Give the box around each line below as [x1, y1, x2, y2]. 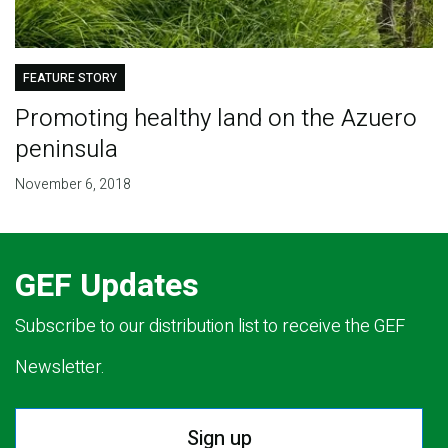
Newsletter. [15, 354, 105, 382]
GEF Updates [15, 262, 199, 310]
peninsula [14, 132, 118, 168]
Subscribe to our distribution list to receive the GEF [15, 313, 405, 341]
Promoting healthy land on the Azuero [14, 101, 417, 137]
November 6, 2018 [14, 174, 131, 196]
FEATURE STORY [22, 69, 117, 88]
